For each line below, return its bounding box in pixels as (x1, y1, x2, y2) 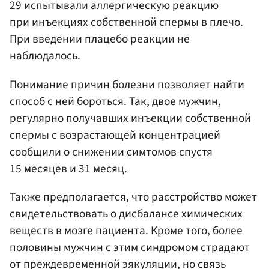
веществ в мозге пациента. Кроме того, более (10, 222, 243, 239)
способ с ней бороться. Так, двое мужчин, (10, 92, 221, 110)
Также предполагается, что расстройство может (10, 188, 257, 205)
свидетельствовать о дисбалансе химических (10, 205, 243, 222)
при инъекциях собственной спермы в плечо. (10, 14, 243, 31)
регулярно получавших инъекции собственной (10, 109, 251, 127)
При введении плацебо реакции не (10, 31, 190, 48)
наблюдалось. (10, 47, 80, 65)
